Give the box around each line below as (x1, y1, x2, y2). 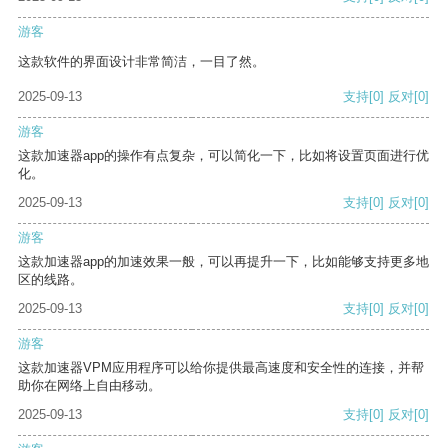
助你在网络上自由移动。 (18, 378, 161, 394)
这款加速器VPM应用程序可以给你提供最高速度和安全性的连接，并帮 (18, 360, 424, 376)
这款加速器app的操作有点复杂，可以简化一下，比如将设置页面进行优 (18, 148, 429, 164)
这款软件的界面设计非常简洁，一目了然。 (18, 54, 265, 70)
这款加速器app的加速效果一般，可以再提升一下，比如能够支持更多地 (18, 254, 429, 270)
